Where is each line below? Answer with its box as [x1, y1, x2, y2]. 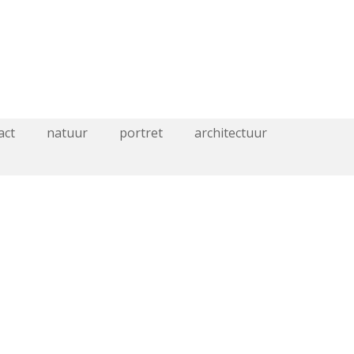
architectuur [194, 124, 267, 141]
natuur [46, 124, 88, 141]
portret [119, 124, 163, 141]
